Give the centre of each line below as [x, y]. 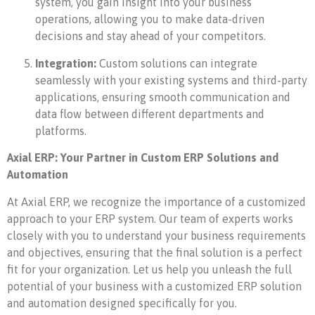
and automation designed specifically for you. [122, 303]
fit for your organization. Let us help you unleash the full [149, 269]
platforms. [61, 130]
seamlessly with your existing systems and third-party [171, 80]
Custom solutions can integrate [177, 63]
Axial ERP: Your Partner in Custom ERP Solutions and [143, 158]
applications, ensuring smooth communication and [163, 97]
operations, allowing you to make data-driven [150, 19]
